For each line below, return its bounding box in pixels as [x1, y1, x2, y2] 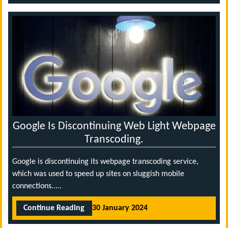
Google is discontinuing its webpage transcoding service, [12, 157, 198, 166]
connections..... [12, 182, 62, 190]
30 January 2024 [92, 204, 148, 213]
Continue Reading [23, 204, 85, 213]
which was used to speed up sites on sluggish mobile [12, 169, 184, 178]
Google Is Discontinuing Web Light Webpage [12, 121, 216, 132]
